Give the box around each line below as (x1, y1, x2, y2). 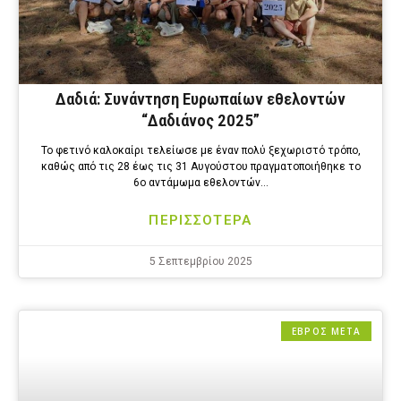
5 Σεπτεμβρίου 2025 (149, 255, 252, 269)
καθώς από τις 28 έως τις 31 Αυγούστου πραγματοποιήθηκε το (40, 160, 361, 174)
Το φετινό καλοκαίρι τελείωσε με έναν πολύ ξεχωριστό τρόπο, (40, 144, 361, 158)
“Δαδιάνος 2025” (141, 110, 260, 132)
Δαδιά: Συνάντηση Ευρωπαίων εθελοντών (55, 89, 346, 110)
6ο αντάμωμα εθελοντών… (132, 176, 269, 190)
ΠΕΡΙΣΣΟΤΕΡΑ (149, 212, 252, 229)
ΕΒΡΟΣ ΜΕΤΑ (292, 325, 361, 338)
